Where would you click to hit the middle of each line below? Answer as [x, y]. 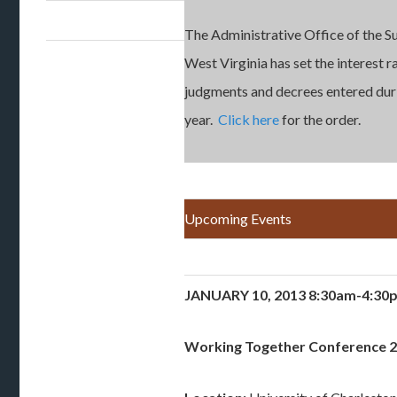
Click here [249, 119]
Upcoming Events [238, 218]
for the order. [320, 119]
